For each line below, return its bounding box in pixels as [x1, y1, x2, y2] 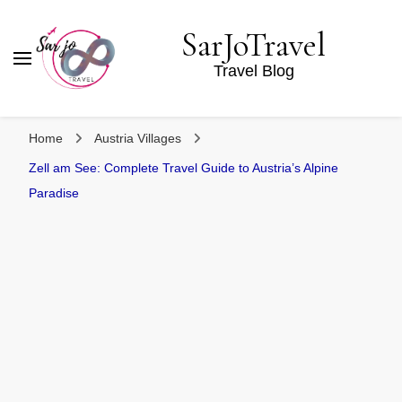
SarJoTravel [181, 25, 326, 66]
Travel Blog [213, 62, 294, 80]
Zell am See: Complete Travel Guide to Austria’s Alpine [29, 161, 338, 175]
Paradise [29, 186, 79, 200]
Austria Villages [94, 131, 185, 145]
